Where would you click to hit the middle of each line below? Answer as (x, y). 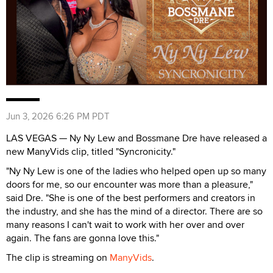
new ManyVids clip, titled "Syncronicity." (91, 151)
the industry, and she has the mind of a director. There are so (134, 211)
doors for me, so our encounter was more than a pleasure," (129, 184)
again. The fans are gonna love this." (83, 238)
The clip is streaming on (58, 257)
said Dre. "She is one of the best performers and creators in (131, 197)
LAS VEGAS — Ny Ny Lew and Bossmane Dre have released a (136, 138)
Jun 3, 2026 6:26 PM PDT (58, 116)
